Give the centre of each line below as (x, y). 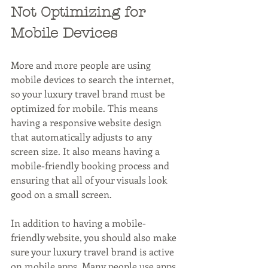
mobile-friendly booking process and (91, 165)
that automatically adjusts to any (83, 136)
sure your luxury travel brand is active (94, 251)
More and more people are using (82, 65)
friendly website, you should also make (95, 237)
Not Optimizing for (80, 12)
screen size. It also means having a (86, 151)
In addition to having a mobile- (78, 223)
